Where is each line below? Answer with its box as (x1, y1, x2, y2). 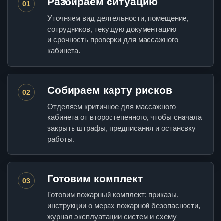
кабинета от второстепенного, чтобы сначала (47, 113, 202, 122)
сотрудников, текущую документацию (47, 25, 176, 34)
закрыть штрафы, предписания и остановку (47, 124, 196, 133)
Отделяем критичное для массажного (47, 102, 176, 111)
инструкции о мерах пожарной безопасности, (47, 201, 200, 210)
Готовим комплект (47, 173, 143, 184)
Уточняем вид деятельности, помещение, (47, 14, 188, 23)
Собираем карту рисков (47, 84, 172, 96)
